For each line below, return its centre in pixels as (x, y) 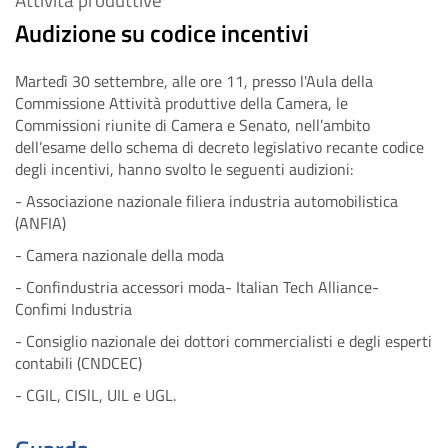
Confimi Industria (73, 309)
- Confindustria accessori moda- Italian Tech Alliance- (197, 287)
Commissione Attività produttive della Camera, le (181, 103)
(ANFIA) (40, 223)
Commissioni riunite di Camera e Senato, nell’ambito (192, 125)
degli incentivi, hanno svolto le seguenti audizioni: (184, 169)
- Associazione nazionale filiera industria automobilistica (206, 201)
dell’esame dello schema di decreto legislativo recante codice (219, 147)
